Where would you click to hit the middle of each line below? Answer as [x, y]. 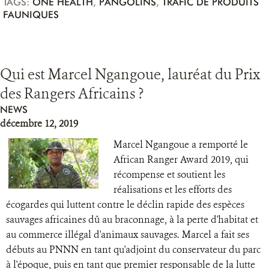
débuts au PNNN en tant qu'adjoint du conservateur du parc [133, 249]
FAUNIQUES [31, 15]
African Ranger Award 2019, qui [181, 159]
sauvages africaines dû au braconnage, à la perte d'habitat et [132, 219]
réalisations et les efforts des [173, 189]
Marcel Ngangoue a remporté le [181, 144]
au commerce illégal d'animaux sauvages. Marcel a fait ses [128, 234]
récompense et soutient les [169, 174]
